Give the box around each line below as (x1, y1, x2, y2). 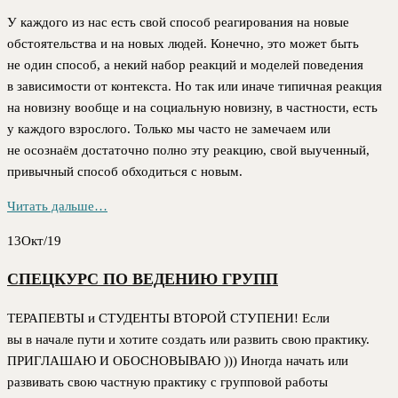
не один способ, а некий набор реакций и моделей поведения (7, 57, 363, 72)
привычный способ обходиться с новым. (7, 163, 243, 179)
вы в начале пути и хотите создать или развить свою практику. (7, 331, 370, 346)
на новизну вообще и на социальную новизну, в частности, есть (7, 99, 378, 115)
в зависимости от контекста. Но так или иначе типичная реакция (7, 78, 382, 93)
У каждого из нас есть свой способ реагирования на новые (7, 14, 349, 29)
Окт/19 (21, 233, 61, 248)
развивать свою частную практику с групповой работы (7, 374, 328, 389)
